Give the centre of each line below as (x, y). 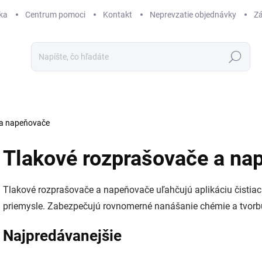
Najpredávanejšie (62, 235)
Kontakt (118, 14)
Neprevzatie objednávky (193, 14)
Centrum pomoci (55, 14)
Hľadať (235, 57)
